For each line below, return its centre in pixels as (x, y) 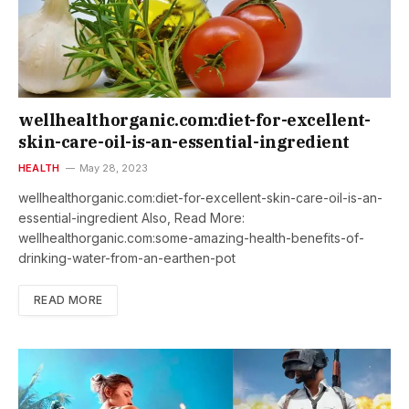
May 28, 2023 (114, 168)
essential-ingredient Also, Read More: (131, 218)
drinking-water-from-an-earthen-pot (127, 258)
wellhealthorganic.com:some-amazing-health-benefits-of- (191, 238)
